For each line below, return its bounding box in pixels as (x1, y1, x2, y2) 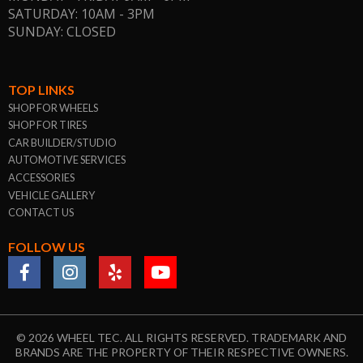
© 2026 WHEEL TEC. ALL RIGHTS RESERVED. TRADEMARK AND (16, 331, 347, 345)
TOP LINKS (8, 81, 75, 97)
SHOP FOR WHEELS (8, 100, 98, 114)
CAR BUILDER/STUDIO (8, 135, 117, 149)
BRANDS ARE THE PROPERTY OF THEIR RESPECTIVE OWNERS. (15, 345, 348, 360)
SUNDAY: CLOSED (8, 23, 116, 41)
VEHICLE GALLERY (8, 188, 95, 202)
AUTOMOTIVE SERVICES (8, 153, 126, 167)
